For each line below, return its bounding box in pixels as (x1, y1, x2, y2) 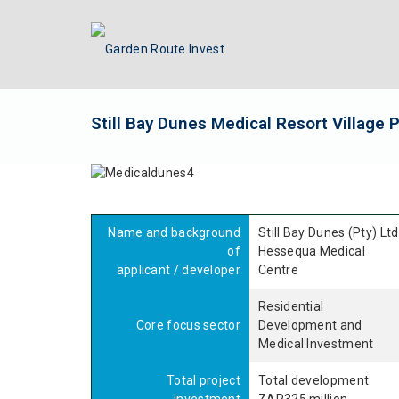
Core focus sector (135, 318, 240, 332)
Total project (167, 373, 240, 387)
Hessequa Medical (258, 244, 365, 258)
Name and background (108, 225, 240, 240)
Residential (258, 299, 324, 313)
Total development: (258, 373, 372, 387)
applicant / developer (116, 263, 240, 277)
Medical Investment (258, 337, 374, 351)
